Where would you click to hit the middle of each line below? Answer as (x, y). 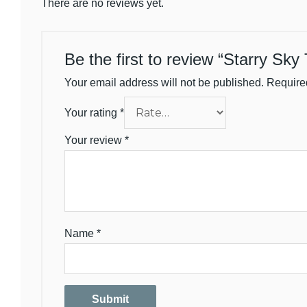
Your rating (92, 112)
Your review (95, 140)
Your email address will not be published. (164, 82)
